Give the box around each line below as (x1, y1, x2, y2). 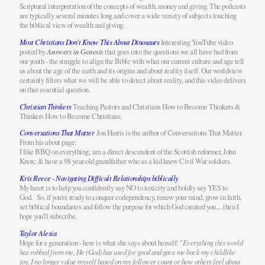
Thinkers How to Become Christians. (19, 110, 122, 121)
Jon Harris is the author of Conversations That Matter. (94, 127, 243, 138)
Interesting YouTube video (159, 36, 233, 47)
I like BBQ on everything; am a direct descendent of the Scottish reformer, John (19, 146, 236, 157)
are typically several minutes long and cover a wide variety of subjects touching (19, 10, 237, 21)
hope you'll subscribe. (19, 211, 77, 222)
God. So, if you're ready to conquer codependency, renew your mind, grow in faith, (19, 192, 241, 203)
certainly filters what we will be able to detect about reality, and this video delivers (19, 74, 246, 85)
